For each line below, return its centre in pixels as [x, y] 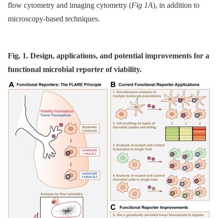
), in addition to [176, 5]
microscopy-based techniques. [54, 19]
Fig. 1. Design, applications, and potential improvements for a [109, 56]
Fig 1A [142, 5]
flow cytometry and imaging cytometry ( [70, 5]
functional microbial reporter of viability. [75, 70]
